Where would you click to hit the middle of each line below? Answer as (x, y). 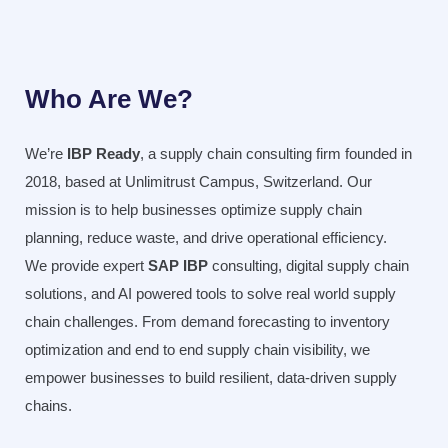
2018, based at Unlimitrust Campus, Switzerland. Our (198, 181)
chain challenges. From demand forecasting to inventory (207, 321)
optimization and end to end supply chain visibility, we (197, 349)
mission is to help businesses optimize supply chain (193, 209)
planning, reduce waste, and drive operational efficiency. (206, 237)
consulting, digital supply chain (308, 265)
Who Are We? (109, 99)
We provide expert (86, 265)
